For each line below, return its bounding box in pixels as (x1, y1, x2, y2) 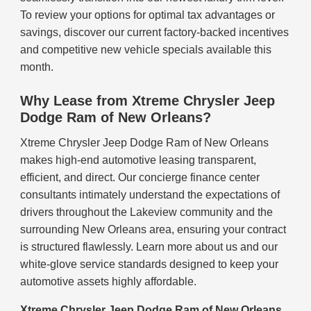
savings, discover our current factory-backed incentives (20, 26, 289, 39)
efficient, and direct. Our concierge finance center (20, 171, 260, 184)
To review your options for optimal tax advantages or (20, 9, 276, 22)
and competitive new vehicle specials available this (20, 44, 272, 56)
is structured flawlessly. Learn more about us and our (20, 241, 278, 253)
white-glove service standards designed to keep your (20, 258, 279, 271)
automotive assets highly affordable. (20, 276, 197, 288)
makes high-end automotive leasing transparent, (20, 154, 257, 167)
